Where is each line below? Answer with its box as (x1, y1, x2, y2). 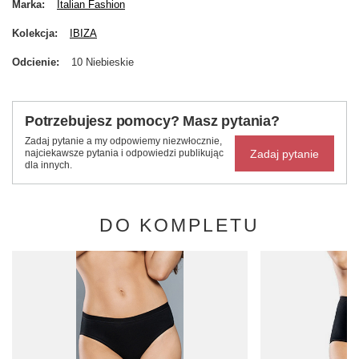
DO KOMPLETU (99, 215, 260, 236)
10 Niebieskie (71, 56, 134, 69)
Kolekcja (12, 27, 54, 40)
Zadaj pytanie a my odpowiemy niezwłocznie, (25, 135, 222, 147)
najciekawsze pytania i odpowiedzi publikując (25, 147, 224, 159)
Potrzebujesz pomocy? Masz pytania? (25, 113, 280, 130)
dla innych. (25, 159, 72, 171)
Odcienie (12, 56, 56, 69)
